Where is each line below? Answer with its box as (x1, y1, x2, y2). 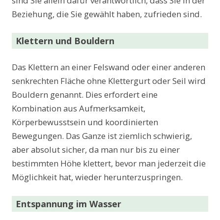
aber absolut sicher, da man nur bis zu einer (12, 144, 180, 156)
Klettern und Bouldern (16, 35, 114, 47)
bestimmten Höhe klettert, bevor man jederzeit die (12, 158, 206, 169)
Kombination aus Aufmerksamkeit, (12, 103, 145, 114)
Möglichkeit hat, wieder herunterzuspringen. (12, 171, 183, 183)
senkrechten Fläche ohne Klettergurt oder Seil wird (12, 75, 206, 87)
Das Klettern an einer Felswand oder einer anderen (12, 61, 205, 73)
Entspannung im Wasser (16, 198, 121, 210)
